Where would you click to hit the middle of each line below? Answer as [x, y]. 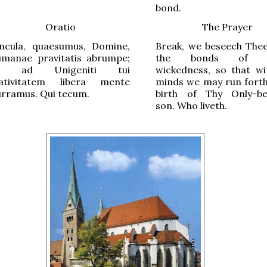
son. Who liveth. [192, 105]
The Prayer [228, 27]
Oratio [60, 27]
